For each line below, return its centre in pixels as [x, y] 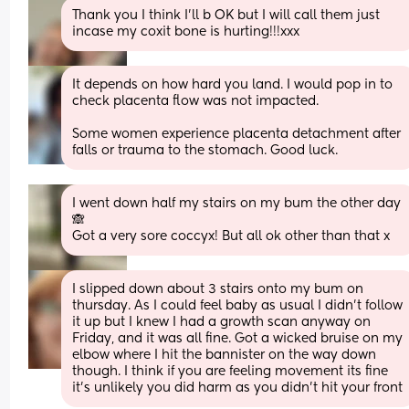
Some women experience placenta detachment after [237, 134]
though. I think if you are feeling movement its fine [231, 371]
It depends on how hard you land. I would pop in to [233, 84]
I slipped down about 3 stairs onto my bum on [218, 289]
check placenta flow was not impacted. [198, 101]
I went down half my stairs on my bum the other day [237, 203]
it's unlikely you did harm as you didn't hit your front [238, 388]
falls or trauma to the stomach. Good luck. [205, 150]
